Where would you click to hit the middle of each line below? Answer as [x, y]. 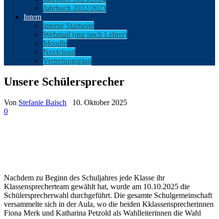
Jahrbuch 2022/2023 [75, 8]
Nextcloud [59, 52]
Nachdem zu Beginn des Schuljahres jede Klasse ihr [84, 177]
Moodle [55, 43]
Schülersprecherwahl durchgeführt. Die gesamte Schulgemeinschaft [108, 195]
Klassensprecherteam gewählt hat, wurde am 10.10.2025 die [97, 186]
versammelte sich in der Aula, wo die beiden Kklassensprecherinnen [109, 204]
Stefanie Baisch [43, 102]
